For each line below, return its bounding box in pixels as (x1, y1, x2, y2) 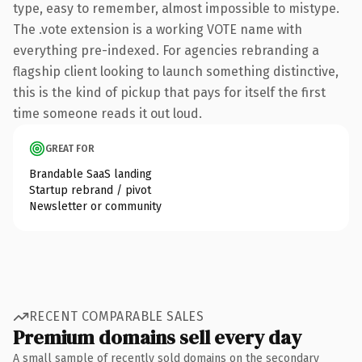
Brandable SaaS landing (29, 166, 152, 181)
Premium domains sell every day (13, 323, 301, 351)
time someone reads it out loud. (13, 105, 202, 121)
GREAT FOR (45, 142, 95, 154)
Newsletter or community (29, 199, 162, 213)
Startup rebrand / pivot (29, 183, 151, 197)
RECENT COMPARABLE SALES (29, 309, 204, 324)
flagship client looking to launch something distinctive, (13, 63, 339, 79)
